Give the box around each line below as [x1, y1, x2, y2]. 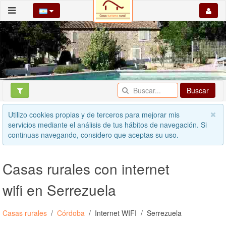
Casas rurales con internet [3, 158, 169, 179]
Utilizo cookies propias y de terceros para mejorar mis [8, 109, 180, 120]
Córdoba [57, 207, 85, 218]
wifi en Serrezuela [3, 179, 116, 200]
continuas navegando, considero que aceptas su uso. [8, 129, 179, 140]
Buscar [187, 85, 209, 96]
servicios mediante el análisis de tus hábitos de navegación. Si [8, 119, 207, 130]
